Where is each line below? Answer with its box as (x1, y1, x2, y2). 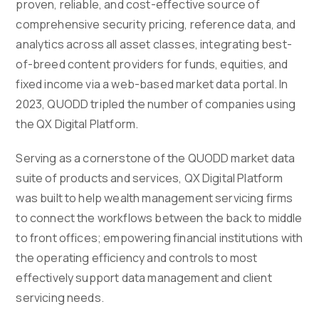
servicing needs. (16, 290, 104, 306)
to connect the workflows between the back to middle (16, 210, 303, 226)
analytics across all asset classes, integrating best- (16, 36, 292, 53)
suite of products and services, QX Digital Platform (16, 170, 283, 187)
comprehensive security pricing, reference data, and (16, 16, 296, 33)
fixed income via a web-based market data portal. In (16, 76, 288, 93)
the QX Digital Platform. (16, 116, 139, 132)
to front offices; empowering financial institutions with (16, 230, 303, 246)
